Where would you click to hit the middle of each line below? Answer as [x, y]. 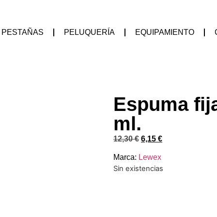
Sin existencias [138, 169]
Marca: [126, 157]
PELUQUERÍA [89, 32]
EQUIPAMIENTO [165, 32]
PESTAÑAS [23, 32]
